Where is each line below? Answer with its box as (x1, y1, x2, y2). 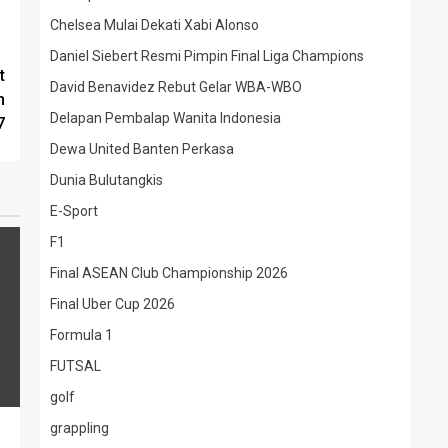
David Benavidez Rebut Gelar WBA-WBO (50, 79, 302, 95)
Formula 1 (50, 327, 113, 343)
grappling (50, 420, 109, 436)
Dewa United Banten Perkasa (50, 141, 234, 157)
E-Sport (50, 203, 98, 219)
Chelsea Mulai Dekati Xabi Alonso (50, 17, 259, 33)
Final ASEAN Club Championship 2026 (50, 265, 288, 281)
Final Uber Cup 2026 (50, 296, 175, 312)
